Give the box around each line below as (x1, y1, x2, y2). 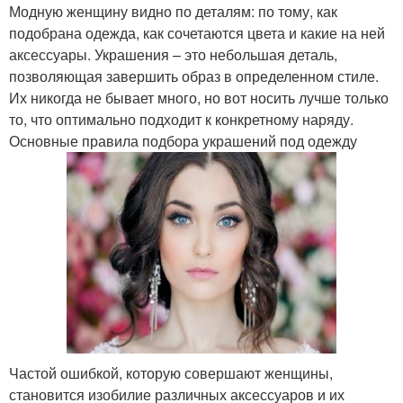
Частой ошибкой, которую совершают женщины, (9, 363, 333, 384)
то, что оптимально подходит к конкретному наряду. (9, 108, 354, 130)
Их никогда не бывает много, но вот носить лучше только (9, 86, 389, 108)
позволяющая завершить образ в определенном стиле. (9, 65, 379, 86)
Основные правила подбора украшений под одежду (9, 130, 357, 151)
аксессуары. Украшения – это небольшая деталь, (9, 43, 337, 65)
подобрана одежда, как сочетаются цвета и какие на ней (9, 22, 385, 43)
